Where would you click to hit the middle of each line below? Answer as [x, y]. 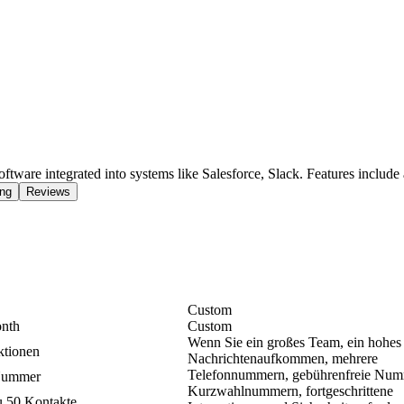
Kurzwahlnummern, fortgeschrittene [290, 391]
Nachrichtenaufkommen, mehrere [283, 359]
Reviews [48, 192]
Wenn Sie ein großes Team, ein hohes [294, 343]
